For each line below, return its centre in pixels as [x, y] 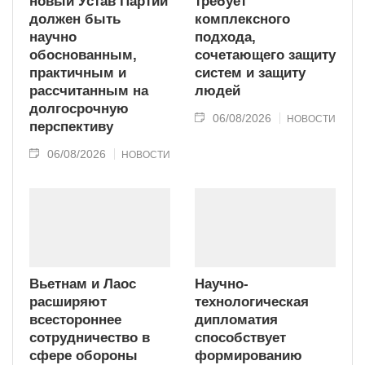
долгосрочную [79, 109]
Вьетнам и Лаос [83, 284]
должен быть [75, 20]
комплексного [242, 20]
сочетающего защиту [265, 55]
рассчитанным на [89, 91]
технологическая [252, 301]
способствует [240, 337]
